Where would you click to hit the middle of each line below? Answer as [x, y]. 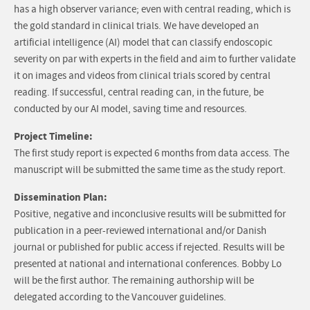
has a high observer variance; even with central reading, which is [152, 10]
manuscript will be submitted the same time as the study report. [150, 170]
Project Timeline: [53, 137]
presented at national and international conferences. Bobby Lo [148, 264]
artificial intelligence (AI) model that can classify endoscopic [143, 43]
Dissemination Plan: [61, 198]
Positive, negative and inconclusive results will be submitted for [150, 215]
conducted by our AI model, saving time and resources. [130, 109]
